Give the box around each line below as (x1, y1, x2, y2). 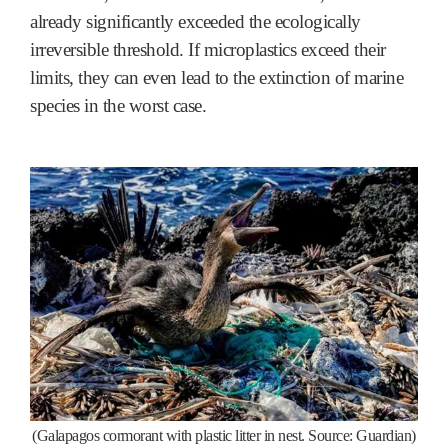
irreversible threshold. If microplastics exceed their (30, 38, 386, 60)
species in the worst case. (30, 94, 206, 116)
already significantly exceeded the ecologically (30, 10, 361, 32)
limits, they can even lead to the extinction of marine (30, 66, 403, 88)
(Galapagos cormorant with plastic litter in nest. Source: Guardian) (32, 426, 416, 444)
